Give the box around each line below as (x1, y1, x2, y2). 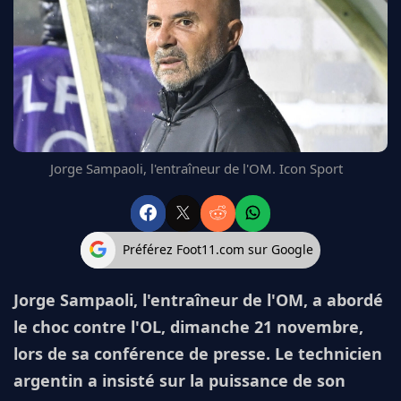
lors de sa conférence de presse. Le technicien (13, 342, 382, 364)
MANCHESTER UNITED (27, 33, 147, 50)
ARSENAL (27, 76, 76, 93)
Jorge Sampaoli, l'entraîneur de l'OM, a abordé (13, 288, 383, 311)
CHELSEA (27, 55, 75, 72)
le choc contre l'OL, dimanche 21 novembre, (13, 315, 363, 337)
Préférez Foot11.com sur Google (123, 241, 314, 259)
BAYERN (27, 98, 69, 115)
